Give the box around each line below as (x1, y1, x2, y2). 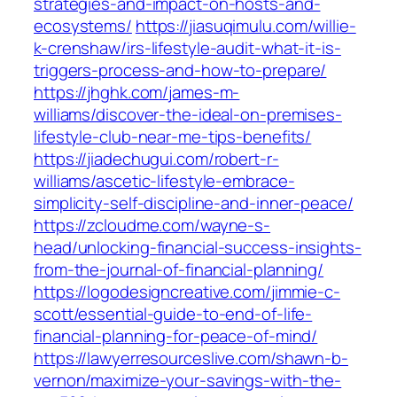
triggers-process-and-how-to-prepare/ (34, 58, 327, 82)
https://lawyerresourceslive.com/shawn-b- (34, 346, 348, 370)
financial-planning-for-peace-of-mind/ (34, 324, 318, 348)
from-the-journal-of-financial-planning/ (34, 258, 324, 282)
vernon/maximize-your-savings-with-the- (34, 369, 342, 393)
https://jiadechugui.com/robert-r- (34, 147, 279, 171)
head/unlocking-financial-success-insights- (34, 236, 362, 260)
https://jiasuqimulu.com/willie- (135, 14, 356, 38)
